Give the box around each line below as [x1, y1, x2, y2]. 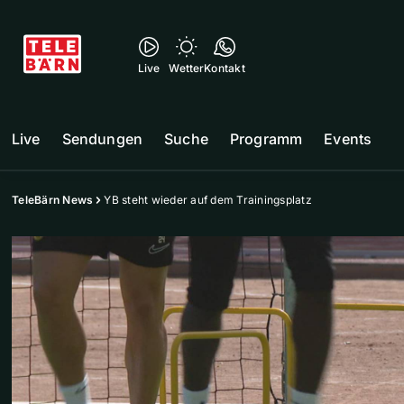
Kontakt [204, 61, 245, 75]
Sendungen [61, 130, 143, 148]
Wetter [169, 61, 205, 75]
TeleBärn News [12, 193, 94, 207]
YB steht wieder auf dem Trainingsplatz [104, 193, 312, 207]
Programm [229, 130, 303, 148]
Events [324, 130, 372, 148]
